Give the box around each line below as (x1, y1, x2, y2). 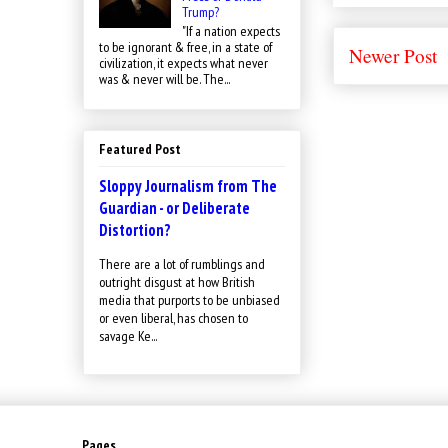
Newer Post (349, 43, 437, 69)
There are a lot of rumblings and (99, 254, 265, 273)
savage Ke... (99, 326, 157, 345)
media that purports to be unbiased (99, 290, 280, 309)
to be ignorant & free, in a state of (99, 38, 272, 57)
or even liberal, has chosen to (99, 308, 248, 327)
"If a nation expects (181, 22, 280, 41)
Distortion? (99, 218, 171, 241)
